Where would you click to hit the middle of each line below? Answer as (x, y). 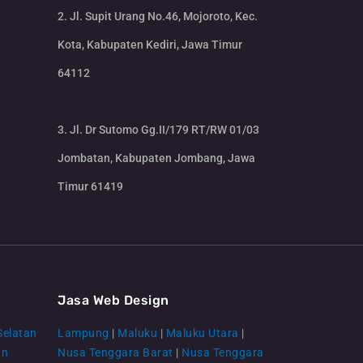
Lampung (83, 333)
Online (146, 235)
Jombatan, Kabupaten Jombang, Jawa (156, 158)
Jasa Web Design (113, 300)
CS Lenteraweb (179, 216)
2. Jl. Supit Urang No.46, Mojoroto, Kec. (158, 17)
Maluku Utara (202, 333)
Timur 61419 (90, 187)
